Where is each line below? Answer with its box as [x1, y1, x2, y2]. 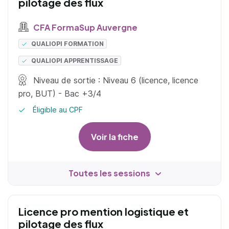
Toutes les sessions [68, 167, 150, 178]
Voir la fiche [90, 131, 139, 142]
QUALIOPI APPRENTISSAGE [31, 56, 119, 64]
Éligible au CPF [31, 105, 83, 114]
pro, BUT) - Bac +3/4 [18, 88, 101, 99]
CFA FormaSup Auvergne [31, 21, 138, 33]
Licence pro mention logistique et [18, 204, 189, 218]
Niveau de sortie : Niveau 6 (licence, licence [31, 75, 199, 85]
